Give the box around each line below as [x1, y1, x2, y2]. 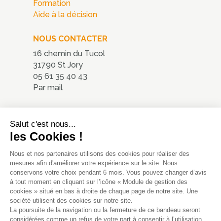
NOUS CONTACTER [33, 34, 108, 44]
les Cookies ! [10, 130, 83, 143]
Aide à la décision [33, 10, 98, 20]
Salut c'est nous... [10, 119, 76, 129]
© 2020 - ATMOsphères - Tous [61, 210, 160, 220]
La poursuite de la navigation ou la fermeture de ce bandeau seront [10, 206, 200, 214]
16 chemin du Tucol [33, 49, 106, 59]
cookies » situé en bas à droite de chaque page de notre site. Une [10, 187, 198, 195]
